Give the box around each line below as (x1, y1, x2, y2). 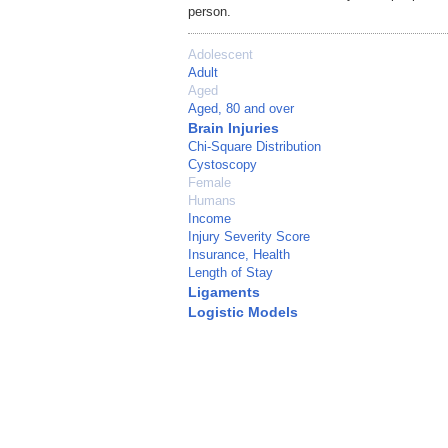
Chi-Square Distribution (188, 139, 321, 155)
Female (188, 175, 231, 191)
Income (188, 211, 231, 227)
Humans (188, 193, 236, 209)
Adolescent (188, 47, 253, 63)
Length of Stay (188, 265, 273, 281)
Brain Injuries (188, 120, 279, 137)
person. (188, 4, 231, 20)
